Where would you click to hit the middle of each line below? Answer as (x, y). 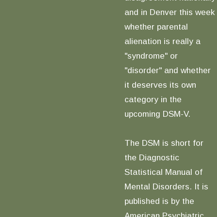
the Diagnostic (152, 157)
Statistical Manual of (163, 172)
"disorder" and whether (167, 70)
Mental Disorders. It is (166, 186)
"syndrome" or (151, 55)
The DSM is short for (164, 143)
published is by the (159, 201)
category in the (153, 99)
